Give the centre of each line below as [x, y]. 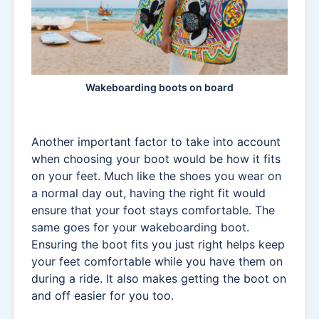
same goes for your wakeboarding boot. [140, 227]
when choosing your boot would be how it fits [156, 158]
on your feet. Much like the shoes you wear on [156, 176]
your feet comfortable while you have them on [157, 261]
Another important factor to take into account [156, 141]
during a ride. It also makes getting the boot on [159, 278]
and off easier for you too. [103, 295]
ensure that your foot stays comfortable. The [153, 210]
